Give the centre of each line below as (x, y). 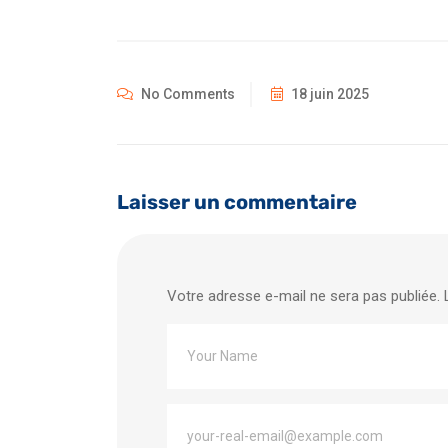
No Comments (186, 94)
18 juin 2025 (328, 94)
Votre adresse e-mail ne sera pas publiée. (303, 296)
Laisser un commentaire (237, 202)
